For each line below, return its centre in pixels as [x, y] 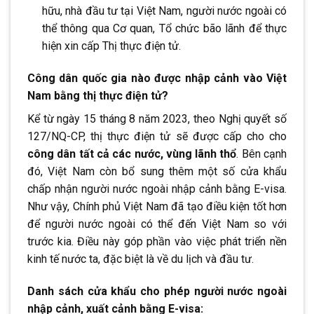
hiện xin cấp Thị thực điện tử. [112, 46]
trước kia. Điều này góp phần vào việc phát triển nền [157, 241]
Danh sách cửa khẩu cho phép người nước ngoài [157, 291]
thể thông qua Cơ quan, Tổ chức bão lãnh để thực [164, 28]
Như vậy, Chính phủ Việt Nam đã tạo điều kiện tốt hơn [157, 206]
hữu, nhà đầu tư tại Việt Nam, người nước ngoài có [164, 11]
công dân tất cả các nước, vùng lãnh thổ [132, 153]
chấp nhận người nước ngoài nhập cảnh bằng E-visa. [157, 189]
